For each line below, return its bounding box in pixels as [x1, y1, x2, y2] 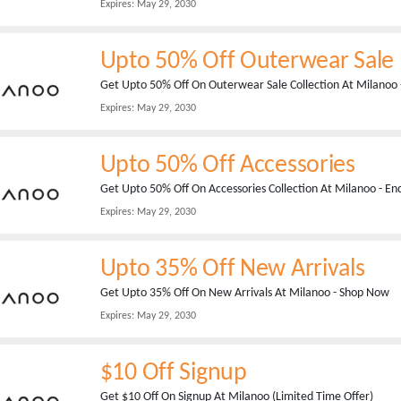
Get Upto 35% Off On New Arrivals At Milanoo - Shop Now [99, 286, 389, 300]
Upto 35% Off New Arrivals [99, 257, 365, 282]
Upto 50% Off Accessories [99, 153, 355, 178]
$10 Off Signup [99, 361, 247, 386]
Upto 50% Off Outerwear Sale [99, 49, 395, 74]
